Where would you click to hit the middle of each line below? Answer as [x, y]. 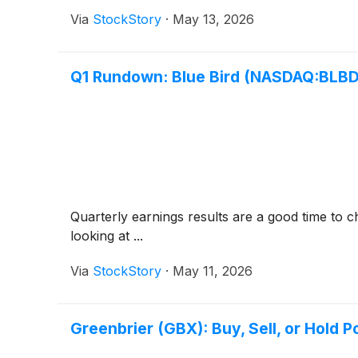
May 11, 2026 [213, 270]
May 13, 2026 [213, 19]
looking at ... [107, 235]
